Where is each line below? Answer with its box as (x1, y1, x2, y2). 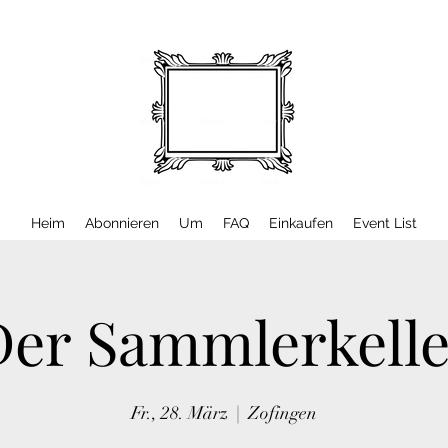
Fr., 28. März (131, 402, 228, 424)
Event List (353, 215, 417, 231)
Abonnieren (85, 215, 159, 231)
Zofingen (248, 402, 317, 424)
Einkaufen (269, 215, 333, 231)
